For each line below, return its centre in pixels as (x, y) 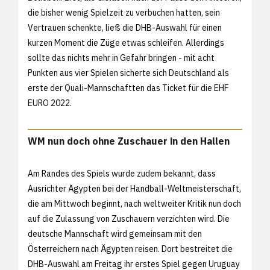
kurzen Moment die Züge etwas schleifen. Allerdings (126, 42)
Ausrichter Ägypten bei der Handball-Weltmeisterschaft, (134, 188)
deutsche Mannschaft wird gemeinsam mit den (115, 234)
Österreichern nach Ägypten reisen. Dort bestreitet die (130, 249)
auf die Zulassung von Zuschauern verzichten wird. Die (129, 218)
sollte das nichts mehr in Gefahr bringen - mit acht (121, 58)
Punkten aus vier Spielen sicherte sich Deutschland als (128, 73)
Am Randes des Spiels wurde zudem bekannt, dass (122, 173)
